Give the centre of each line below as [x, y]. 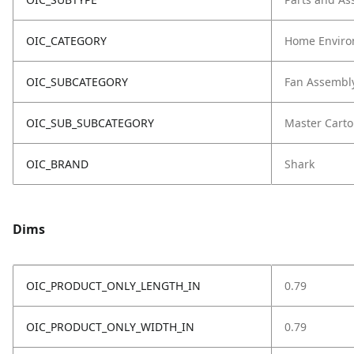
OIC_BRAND [57, 164]
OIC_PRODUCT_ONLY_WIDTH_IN [110, 327]
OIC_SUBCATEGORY [77, 82]
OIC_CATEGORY [66, 41]
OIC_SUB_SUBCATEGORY [90, 123]
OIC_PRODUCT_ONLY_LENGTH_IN [113, 286]
